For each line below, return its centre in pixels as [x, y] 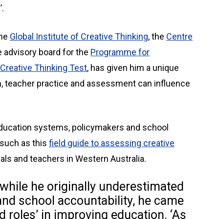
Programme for [120, 52]
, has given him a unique [133, 68]
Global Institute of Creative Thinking [79, 36]
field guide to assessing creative [112, 143]
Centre [179, 36]
